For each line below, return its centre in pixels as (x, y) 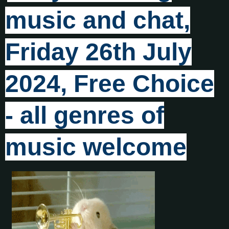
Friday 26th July (98, 52)
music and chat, (98, 20)
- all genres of (85, 115)
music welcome (96, 147)
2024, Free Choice (110, 83)
